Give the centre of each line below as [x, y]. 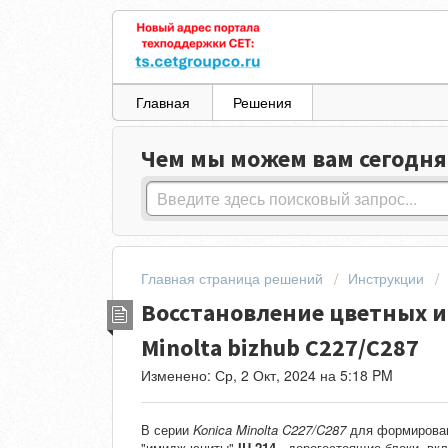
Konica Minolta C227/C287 [269, 430]
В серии [167, 430]
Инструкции [386, 278]
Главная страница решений [234, 278]
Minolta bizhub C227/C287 [280, 347]
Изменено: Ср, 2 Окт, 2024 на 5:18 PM [267, 374]
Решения [262, 102]
